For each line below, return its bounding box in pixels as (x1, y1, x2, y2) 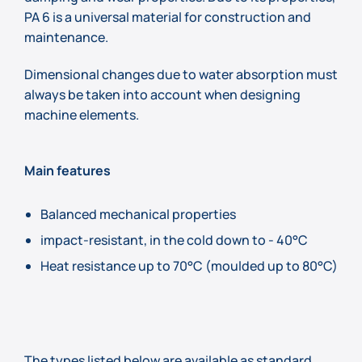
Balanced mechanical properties (40, 205, 236, 224)
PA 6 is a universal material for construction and (24, 7, 311, 26)
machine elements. (24, 105, 139, 124)
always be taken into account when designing (24, 85, 301, 103)
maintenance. (24, 27, 108, 46)
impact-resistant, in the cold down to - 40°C (40, 231, 308, 250)
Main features (24, 162, 111, 180)
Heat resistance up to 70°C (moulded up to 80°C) (40, 257, 338, 276)
